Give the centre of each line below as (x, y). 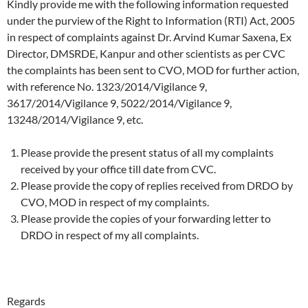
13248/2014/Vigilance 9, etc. (75, 120)
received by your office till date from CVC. (118, 169)
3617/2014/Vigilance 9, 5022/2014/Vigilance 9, (119, 103)
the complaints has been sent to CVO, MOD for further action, (153, 70)
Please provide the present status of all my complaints (147, 153)
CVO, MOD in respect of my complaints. (115, 202)
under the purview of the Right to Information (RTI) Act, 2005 (151, 21)
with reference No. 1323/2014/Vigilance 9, (107, 87)
